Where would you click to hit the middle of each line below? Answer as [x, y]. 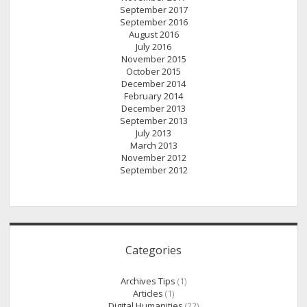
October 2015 [153, 72]
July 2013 [153, 133]
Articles [148, 293]
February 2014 [153, 96]
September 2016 [153, 22]
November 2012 [153, 158]
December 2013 [153, 109]
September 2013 [153, 121]
